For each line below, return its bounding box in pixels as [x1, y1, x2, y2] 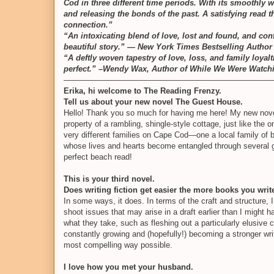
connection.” [64, 20, 113, 29]
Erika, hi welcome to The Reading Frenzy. [64, 86, 221, 95]
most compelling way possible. [64, 240, 172, 250]
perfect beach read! [64, 152, 132, 161]
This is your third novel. [64, 174, 155, 183]
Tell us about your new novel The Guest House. [64, 97, 243, 106]
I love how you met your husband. [64, 262, 193, 272]
